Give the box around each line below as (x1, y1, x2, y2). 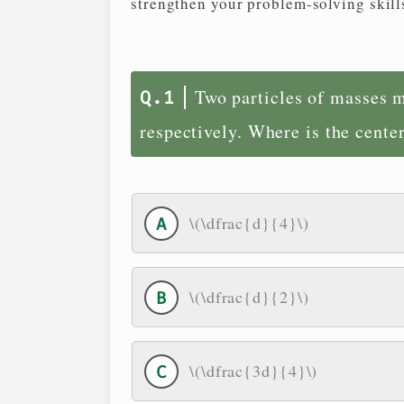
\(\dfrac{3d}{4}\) (189, 360, 318, 382)
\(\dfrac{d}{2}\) (189, 286, 309, 308)
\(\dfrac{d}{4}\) (189, 212, 309, 234)
